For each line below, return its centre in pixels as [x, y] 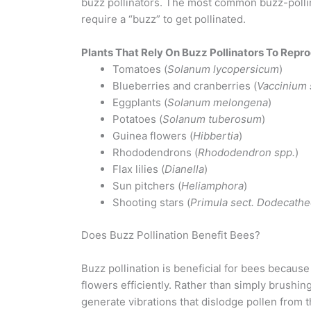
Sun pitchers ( [147, 186]
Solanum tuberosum [212, 119]
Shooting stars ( [151, 202]
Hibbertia [216, 136]
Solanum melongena [218, 102]
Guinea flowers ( [153, 136]
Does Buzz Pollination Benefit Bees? [171, 235]
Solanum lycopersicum [223, 69]
